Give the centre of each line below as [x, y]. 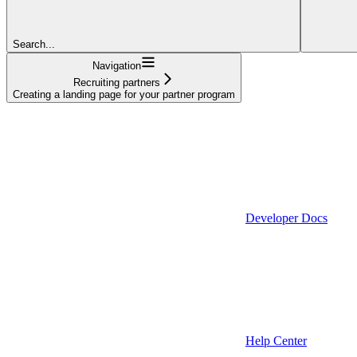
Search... [34, 44]
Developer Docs [286, 218]
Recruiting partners [117, 82]
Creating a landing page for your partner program [124, 94]
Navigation [117, 65]
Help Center [276, 340]
